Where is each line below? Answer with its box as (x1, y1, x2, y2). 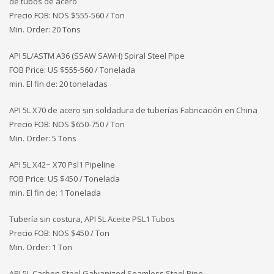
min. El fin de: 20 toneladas (9, 78, 108, 90)
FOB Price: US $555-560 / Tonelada (9, 64, 135, 76)
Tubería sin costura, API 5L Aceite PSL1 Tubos (9, 213, 175, 225)
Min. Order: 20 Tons (9, 24, 81, 35)
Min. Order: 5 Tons (9, 133, 76, 144)
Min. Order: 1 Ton (9, 242, 72, 253)
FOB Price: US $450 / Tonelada (9, 173, 120, 185)
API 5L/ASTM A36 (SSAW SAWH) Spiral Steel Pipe (9, 50, 185, 62)
